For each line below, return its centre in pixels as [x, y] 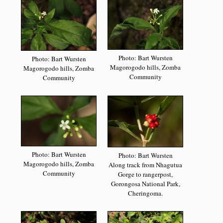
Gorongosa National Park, [145, 183]
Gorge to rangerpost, [146, 174]
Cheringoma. [146, 193]
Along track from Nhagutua [146, 165]
